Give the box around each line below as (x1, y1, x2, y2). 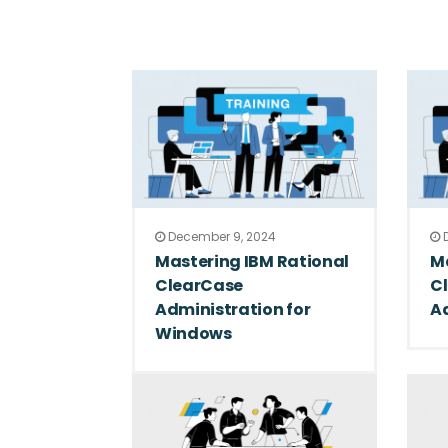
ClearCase (155, 273, 244, 297)
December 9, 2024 (165, 227, 276, 245)
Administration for (155, 297, 311, 321)
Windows (155, 321, 232, 345)
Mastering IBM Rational (155, 249, 349, 273)
